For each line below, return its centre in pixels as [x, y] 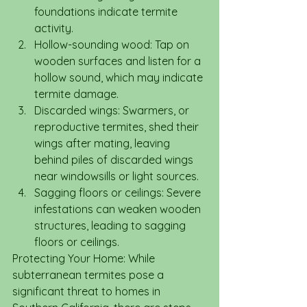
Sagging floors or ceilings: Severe [119, 193]
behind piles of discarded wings [115, 160]
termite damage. [76, 94]
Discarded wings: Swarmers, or [113, 110]
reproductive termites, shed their [118, 127]
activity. [54, 28]
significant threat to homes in [88, 291]
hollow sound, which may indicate [120, 77]
